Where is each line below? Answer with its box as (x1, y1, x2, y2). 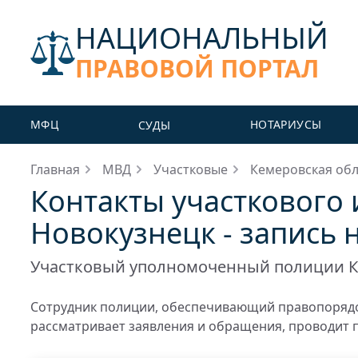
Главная (30, 161, 80, 178)
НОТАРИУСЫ (250, 117, 322, 132)
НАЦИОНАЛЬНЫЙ (75, 18, 328, 58)
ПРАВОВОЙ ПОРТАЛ (75, 52, 319, 85)
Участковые (153, 161, 228, 178)
